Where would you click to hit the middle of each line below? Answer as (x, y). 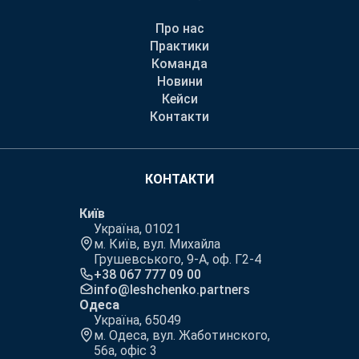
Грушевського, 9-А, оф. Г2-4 (177, 259)
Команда (179, 63)
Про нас (179, 28)
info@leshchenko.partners (172, 289)
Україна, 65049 (137, 320)
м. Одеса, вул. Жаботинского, (182, 335)
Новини (179, 81)
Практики (179, 46)
